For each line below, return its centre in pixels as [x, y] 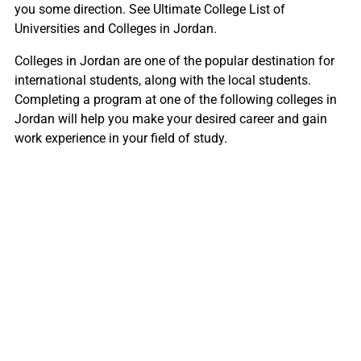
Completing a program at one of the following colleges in [175, 100]
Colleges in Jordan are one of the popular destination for [174, 61]
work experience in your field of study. [120, 138]
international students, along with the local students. [162, 80]
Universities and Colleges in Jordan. [115, 29]
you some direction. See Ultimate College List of [149, 9]
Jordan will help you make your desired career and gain [170, 119]
